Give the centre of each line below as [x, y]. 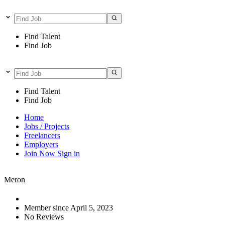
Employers [41, 144]
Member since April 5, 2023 [69, 207]
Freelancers [42, 135]
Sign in [69, 153]
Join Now [41, 153]
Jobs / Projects [47, 126]
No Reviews [44, 216]
